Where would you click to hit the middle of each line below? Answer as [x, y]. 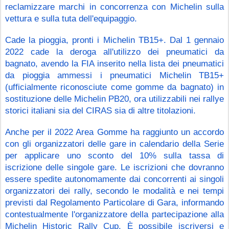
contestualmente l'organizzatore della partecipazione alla [114, 214]
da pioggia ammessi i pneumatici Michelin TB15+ [114, 75]
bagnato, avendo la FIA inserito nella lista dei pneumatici [114, 63]
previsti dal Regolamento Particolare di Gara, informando [114, 202]
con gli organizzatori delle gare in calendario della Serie [114, 143]
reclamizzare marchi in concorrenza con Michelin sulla [114, 6]
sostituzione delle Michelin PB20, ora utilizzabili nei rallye [114, 98]
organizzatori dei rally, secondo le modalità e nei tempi [114, 190]
